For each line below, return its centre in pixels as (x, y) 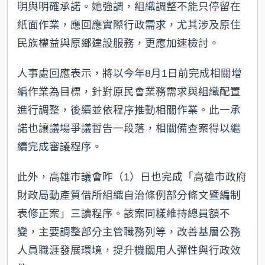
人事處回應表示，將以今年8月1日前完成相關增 (130, 73)
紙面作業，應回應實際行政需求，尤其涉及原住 (129, 25)
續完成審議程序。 (60, 146)
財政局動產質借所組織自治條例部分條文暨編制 (129, 195)
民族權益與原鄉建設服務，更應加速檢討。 (118, 43)
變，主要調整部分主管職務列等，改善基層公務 (129, 232)
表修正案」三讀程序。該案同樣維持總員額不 (124, 213)
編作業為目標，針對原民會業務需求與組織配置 (129, 91)
